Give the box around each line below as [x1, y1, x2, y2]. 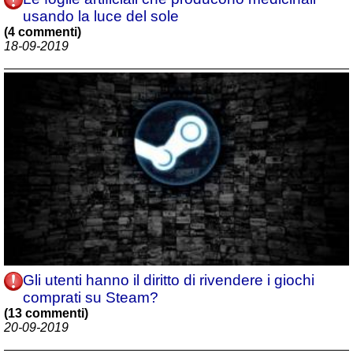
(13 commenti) [4, 306, 88, 320]
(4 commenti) [4, 25, 81, 39]
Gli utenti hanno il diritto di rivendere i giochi [23, 271, 314, 288]
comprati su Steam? [23, 288, 158, 306]
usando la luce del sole [23, 8, 179, 25]
